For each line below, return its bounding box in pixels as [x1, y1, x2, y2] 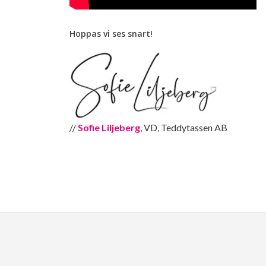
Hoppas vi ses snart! [69, 28, 153, 39]
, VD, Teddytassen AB [140, 121, 227, 133]
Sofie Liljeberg [78, 121, 140, 133]
